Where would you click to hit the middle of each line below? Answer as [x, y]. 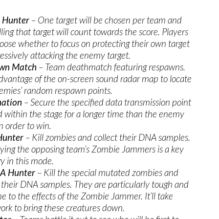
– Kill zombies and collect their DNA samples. [107, 137]
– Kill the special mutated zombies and [107, 172]
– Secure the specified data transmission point [107, 102]
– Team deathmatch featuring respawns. [112, 67]
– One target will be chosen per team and [106, 20]
